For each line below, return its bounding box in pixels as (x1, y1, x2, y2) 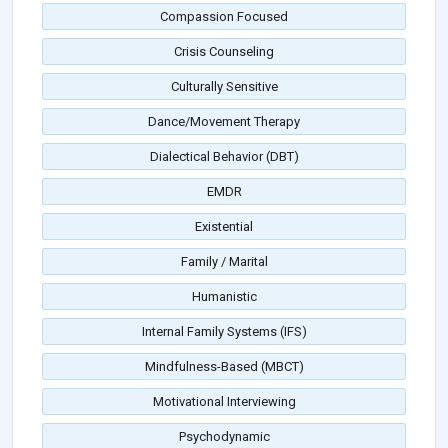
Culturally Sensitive (170, 79, 278, 95)
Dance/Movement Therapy (148, 114, 300, 130)
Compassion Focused (160, 9, 288, 25)
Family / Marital (180, 254, 268, 270)
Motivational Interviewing (152, 394, 296, 410)
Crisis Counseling (174, 44, 274, 60)
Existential (195, 219, 253, 235)
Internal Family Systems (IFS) (141, 324, 307, 340)
